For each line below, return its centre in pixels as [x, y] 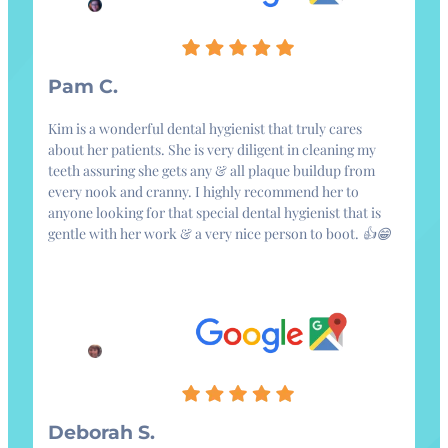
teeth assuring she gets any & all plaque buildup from [211, 171]
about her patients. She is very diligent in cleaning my [212, 150]
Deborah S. [101, 433]
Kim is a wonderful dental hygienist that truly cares [205, 129]
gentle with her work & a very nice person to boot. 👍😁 [219, 234]
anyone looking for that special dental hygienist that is [214, 213]
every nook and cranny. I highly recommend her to [203, 192]
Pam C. [83, 87]
